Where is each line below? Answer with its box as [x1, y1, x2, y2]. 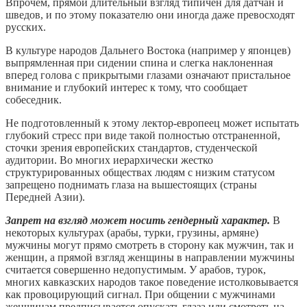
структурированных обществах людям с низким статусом [5, 167, 275, 179]
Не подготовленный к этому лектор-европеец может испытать [5, 117, 299, 130]
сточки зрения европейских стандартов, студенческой [5, 142, 258, 154]
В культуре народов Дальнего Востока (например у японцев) [5, 45, 291, 57]
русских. [5, 21, 46, 34]
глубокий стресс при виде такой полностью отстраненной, [5, 130, 280, 142]
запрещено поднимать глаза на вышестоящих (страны [5, 179, 257, 191]
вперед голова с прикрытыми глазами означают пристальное [5, 69, 291, 82]
